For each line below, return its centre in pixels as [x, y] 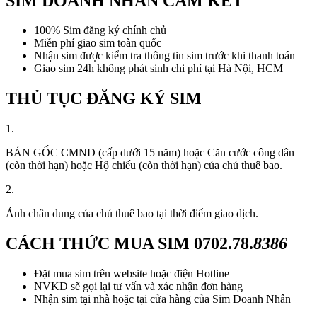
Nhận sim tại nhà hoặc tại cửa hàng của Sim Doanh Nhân [162, 299]
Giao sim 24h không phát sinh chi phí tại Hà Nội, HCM [158, 69]
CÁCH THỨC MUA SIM [100, 244]
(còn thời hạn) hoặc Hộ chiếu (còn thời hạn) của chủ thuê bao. [144, 166]
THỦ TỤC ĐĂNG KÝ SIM [104, 99]
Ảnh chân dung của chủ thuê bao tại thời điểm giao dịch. [132, 214]
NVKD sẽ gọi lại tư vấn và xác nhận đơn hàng [138, 287]
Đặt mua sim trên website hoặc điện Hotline [132, 274]
